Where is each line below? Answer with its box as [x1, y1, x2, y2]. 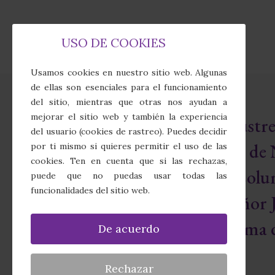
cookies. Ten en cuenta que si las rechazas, [31, 155, 227, 166]
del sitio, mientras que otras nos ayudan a [31, 96, 227, 107]
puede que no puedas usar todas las [31, 170, 227, 181]
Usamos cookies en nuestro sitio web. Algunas [31, 67, 227, 78]
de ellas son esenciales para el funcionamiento [31, 82, 227, 93]
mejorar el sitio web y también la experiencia [31, 111, 227, 122]
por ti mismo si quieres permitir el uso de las [31, 141, 227, 152]
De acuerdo [98, 222, 160, 236]
